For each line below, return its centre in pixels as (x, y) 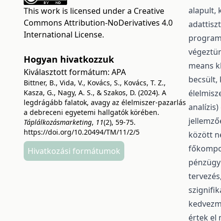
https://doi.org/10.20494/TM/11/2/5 (82, 132)
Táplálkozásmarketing (58, 122)
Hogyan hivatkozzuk (69, 59)
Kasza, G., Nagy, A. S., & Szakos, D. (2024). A (95, 92)
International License (63, 34)
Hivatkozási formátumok (74, 151)
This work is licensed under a (79, 11)
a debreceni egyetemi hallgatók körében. (92, 112)
